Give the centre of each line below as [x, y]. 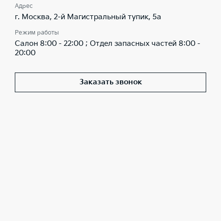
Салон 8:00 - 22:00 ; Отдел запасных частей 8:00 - [108, 43]
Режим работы [37, 33]
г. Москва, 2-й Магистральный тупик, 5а [88, 17]
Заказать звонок [110, 82]
